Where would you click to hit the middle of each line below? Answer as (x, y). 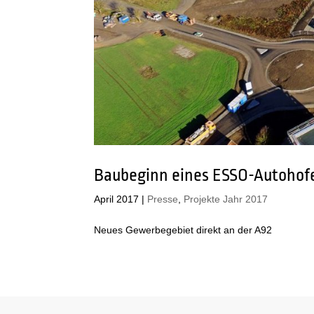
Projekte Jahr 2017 (226, 199)
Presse (163, 199)
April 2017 (117, 199)
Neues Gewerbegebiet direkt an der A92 (183, 230)
